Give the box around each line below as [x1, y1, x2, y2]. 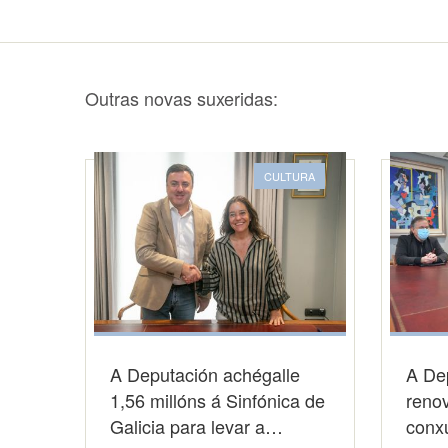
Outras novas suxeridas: [84, 85, 278, 111]
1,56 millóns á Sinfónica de [109, 387, 325, 413]
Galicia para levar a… [109, 413, 283, 439]
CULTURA [263, 168, 315, 184]
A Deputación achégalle [109, 361, 300, 387]
